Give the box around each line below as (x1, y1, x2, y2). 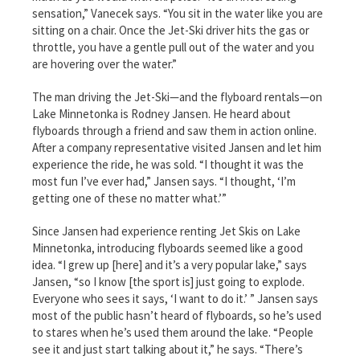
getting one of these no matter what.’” (32, 190, 227, 206)
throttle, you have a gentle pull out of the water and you (32, 39, 314, 55)
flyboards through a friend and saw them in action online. (32, 122, 317, 138)
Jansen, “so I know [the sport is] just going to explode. (32, 273, 305, 289)
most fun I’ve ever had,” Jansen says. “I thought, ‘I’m (32, 173, 296, 189)
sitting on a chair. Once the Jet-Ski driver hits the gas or (32, 22, 309, 38)
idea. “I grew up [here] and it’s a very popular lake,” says (32, 256, 307, 272)
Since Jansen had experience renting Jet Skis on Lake (32, 223, 301, 239)
